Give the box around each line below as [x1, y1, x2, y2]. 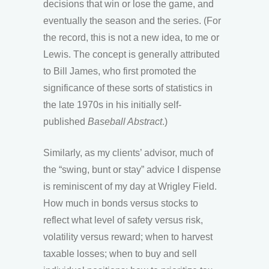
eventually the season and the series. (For [43, 15, 221, 26]
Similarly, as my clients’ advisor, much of [43, 147, 213, 158]
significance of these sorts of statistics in [43, 82, 213, 93]
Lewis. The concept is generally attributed [43, 49, 220, 59]
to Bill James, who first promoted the [43, 65, 196, 76]
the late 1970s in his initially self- [43, 99, 181, 110]
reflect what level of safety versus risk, [43, 214, 203, 225]
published [43, 116, 88, 127]
